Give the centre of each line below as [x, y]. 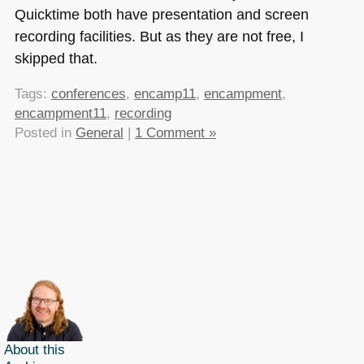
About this [35, 350]
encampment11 [60, 113]
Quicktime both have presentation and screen [161, 15]
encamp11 [165, 93]
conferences [88, 93]
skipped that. [56, 58]
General [99, 132]
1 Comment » [175, 132]
